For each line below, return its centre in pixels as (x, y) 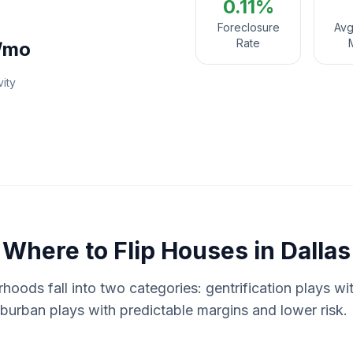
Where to (58, 251)
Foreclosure (248, 27)
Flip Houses (181, 251)
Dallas (316, 251)
